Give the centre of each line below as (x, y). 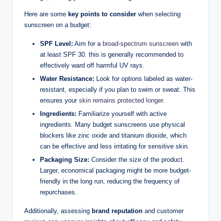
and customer (163, 211)
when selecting (158, 14)
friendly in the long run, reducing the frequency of (110, 182)
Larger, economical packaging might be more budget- (115, 171)
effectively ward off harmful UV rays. (92, 65)
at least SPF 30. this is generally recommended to (112, 54)
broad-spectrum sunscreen (141, 43)
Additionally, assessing (58, 211)
